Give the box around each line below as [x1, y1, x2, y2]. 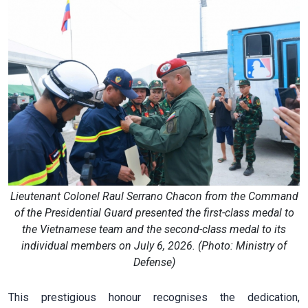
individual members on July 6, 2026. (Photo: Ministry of [21, 239, 287, 253]
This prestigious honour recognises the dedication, [8, 291, 300, 305]
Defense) [133, 256, 175, 269]
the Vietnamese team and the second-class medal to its [22, 223, 286, 236]
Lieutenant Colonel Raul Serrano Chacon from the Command [10, 190, 298, 203]
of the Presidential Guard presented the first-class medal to [14, 206, 294, 220]
